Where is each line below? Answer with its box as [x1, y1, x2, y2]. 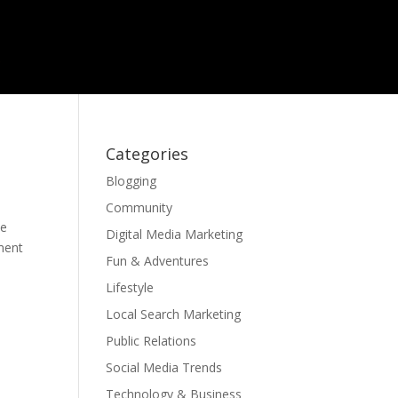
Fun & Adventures [106, 252, 210, 270]
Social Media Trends [106, 359, 223, 377]
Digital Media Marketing [106, 226, 243, 243]
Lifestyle [106, 279, 155, 297]
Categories [106, 143, 189, 165]
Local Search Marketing [106, 306, 242, 323]
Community [106, 199, 173, 217]
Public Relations [106, 332, 197, 350]
